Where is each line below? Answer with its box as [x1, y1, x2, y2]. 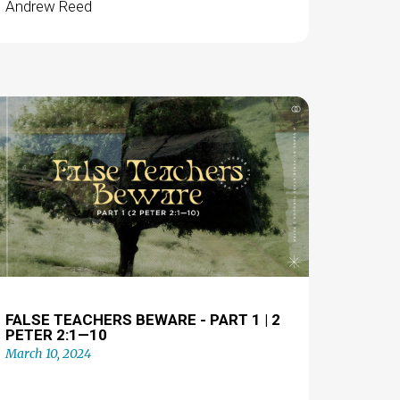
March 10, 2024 [4, 346, 91, 362]
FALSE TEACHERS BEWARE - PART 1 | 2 [4, 311, 280, 329]
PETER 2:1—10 [4, 326, 107, 344]
